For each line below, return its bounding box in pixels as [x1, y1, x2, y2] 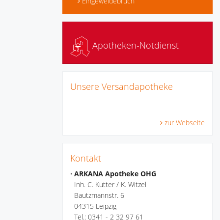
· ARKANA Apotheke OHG [70, 168, 156, 178]
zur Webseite [165, 117, 205, 127]
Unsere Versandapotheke [70, 80, 173, 92]
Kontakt [70, 152, 101, 164]
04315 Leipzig [70, 201, 116, 211]
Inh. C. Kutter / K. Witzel [70, 179, 146, 189]
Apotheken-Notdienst [90, 39, 179, 52]
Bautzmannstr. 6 [70, 190, 124, 200]
